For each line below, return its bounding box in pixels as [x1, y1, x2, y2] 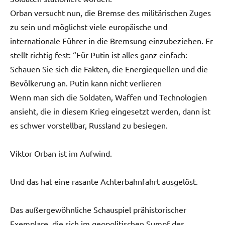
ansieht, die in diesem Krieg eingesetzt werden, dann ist [10, 105, 210, 116]
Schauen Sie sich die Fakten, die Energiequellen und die [10, 63, 208, 74]
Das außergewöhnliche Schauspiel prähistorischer [10, 204, 186, 214]
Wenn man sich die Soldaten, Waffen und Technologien [10, 91, 207, 102]
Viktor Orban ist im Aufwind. [10, 148, 112, 158]
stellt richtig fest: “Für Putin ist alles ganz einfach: [10, 49, 187, 60]
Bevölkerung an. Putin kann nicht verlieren [10, 77, 162, 88]
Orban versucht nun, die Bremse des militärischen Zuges [10, 7, 211, 18]
